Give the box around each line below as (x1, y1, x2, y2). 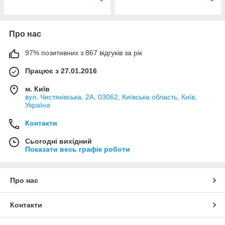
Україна (25, 100, 50, 109)
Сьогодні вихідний (25, 137, 92, 145)
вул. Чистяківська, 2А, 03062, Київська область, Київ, (25, 92, 197, 101)
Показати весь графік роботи (25, 145, 130, 153)
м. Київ (25, 84, 50, 93)
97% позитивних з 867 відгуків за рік (25, 48, 142, 57)
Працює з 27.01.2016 (25, 66, 97, 75)
